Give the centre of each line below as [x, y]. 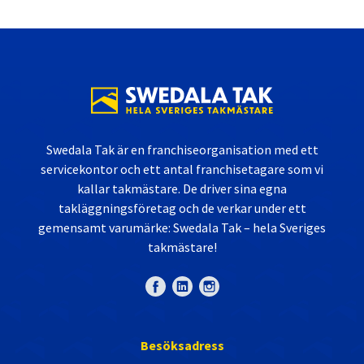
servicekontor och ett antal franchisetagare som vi [182, 169]
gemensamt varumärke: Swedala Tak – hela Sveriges [182, 227]
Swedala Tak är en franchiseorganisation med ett [182, 149]
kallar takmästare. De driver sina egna [182, 188]
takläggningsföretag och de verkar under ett [182, 208]
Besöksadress [182, 345]
